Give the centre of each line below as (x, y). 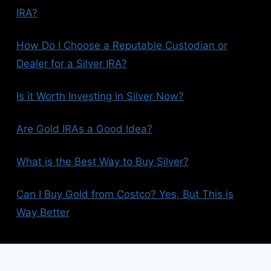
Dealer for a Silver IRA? (72, 64)
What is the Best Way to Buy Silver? (103, 162)
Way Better (43, 213)
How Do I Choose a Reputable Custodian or (122, 46)
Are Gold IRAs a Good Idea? (84, 129)
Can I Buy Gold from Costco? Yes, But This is (125, 194)
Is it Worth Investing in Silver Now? (100, 96)
